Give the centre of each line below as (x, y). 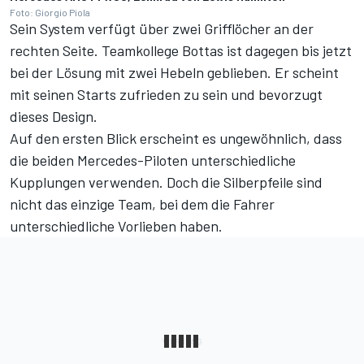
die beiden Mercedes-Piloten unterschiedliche (153, 160)
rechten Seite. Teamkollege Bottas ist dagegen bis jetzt (181, 50)
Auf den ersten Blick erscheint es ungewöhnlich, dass (176, 138)
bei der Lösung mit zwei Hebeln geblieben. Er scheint (174, 72)
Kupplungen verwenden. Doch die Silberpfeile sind (166, 182)
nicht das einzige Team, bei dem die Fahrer (142, 204)
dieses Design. (54, 116)
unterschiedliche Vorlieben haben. (116, 225)
